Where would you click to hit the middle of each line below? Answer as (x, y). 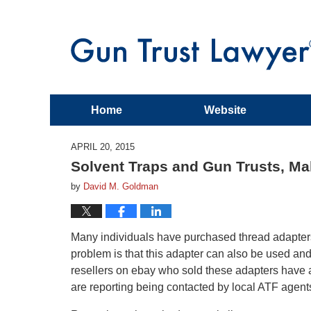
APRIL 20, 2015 (103, 147)
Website (225, 110)
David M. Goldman (121, 186)
